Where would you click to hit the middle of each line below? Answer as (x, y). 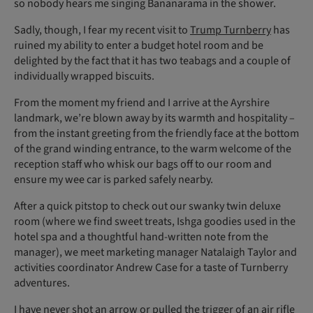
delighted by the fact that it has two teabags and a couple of (152, 61)
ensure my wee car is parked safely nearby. (114, 180)
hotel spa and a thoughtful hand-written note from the (141, 237)
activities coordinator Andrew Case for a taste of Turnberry (151, 268)
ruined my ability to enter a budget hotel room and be (139, 46)
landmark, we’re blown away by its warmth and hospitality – (154, 118)
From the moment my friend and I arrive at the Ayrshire (142, 103)
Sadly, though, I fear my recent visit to (102, 30)
